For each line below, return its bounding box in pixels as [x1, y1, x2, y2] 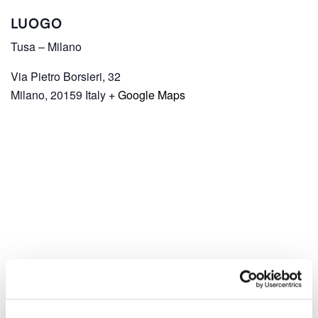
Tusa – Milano [11, 38, 82, 55]
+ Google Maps [109, 87, 185, 104]
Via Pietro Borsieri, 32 [11, 68, 121, 85]
